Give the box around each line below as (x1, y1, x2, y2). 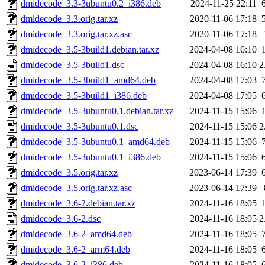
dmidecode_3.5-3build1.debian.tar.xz (21, 44, 159, 55)
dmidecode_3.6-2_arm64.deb (21, 244, 130, 255)
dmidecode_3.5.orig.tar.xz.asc (21, 183, 132, 193)
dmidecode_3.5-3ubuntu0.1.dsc (21, 121, 138, 132)
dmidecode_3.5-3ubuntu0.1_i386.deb (21, 152, 161, 163)
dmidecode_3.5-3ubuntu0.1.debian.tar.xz (21, 106, 173, 117)
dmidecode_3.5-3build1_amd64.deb (21, 75, 156, 86)
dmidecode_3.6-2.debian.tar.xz (21, 198, 135, 209)
